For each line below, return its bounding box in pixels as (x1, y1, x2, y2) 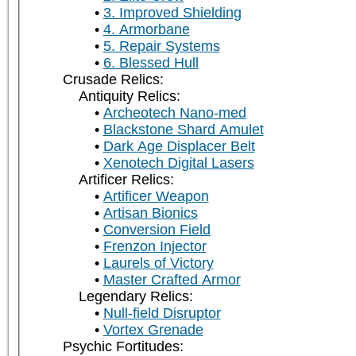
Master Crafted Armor (103, 272, 241, 288)
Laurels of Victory (103, 255, 214, 272)
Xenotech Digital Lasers (103, 155, 254, 172)
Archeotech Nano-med (103, 105, 246, 122)
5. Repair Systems (103, 38, 220, 55)
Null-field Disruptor (103, 305, 221, 322)
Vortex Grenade (103, 322, 203, 339)
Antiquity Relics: (78, 88, 180, 105)
